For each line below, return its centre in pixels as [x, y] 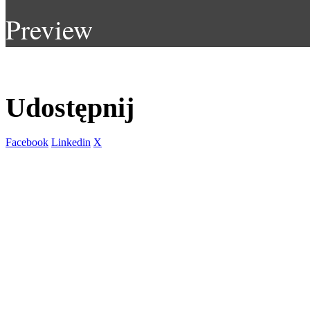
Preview [49, 29]
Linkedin [71, 143]
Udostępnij [70, 107]
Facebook [27, 143]
